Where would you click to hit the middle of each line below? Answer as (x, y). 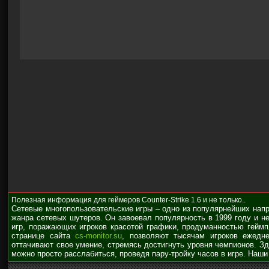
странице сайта (43, 236)
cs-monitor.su (98, 236)
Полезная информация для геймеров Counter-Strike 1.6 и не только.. (128, 200)
